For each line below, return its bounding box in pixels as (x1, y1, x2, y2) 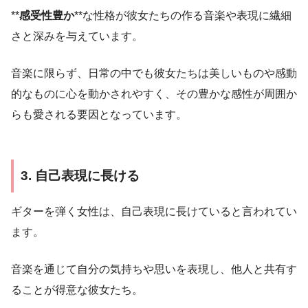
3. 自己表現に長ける (21, 168, 140, 183)
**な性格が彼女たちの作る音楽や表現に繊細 (74, 9, 291, 21)
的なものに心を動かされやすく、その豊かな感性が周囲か (11, 87, 297, 100)
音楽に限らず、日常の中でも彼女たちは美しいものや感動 (11, 67, 297, 79)
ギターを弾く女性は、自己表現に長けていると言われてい (11, 206, 297, 218)
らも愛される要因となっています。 (11, 108, 187, 120)
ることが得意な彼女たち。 (11, 284, 143, 296)
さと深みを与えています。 (11, 30, 143, 42)
